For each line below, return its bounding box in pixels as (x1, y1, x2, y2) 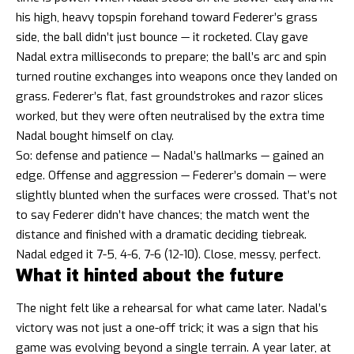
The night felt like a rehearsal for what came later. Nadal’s (16, 300, 327, 317)
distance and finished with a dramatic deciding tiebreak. (16, 227, 307, 243)
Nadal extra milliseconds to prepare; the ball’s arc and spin (16, 49, 326, 66)
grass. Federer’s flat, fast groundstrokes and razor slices (16, 88, 323, 105)
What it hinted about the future (16, 264, 284, 288)
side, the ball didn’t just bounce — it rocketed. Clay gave (16, 29, 308, 46)
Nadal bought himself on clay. (16, 128, 174, 145)
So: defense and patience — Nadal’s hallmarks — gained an (16, 148, 324, 164)
